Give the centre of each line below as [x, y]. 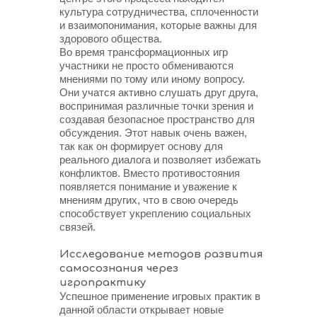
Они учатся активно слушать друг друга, [159, 92]
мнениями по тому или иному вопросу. [152, 79]
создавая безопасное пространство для [157, 119]
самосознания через [119, 269]
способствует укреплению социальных [155, 213]
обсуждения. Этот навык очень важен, [153, 133]
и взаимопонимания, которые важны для [158, 25]
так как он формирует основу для [141, 146]
